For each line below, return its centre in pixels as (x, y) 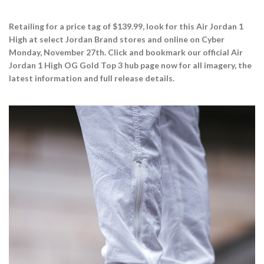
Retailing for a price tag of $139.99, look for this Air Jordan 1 (126, 26)
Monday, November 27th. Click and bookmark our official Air (126, 52)
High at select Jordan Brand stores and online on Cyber (117, 39)
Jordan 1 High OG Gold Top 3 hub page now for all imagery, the (130, 65)
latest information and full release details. (92, 78)
